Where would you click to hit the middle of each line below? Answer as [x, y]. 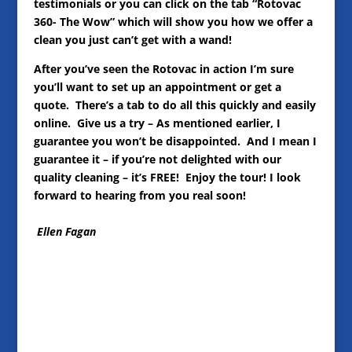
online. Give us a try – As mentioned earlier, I [157, 123]
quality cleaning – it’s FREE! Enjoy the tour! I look [167, 177]
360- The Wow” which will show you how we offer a [173, 21]
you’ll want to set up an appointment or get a [157, 86]
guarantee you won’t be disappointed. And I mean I [175, 141]
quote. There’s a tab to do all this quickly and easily [174, 104]
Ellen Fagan [66, 231]
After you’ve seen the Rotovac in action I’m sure [163, 68]
